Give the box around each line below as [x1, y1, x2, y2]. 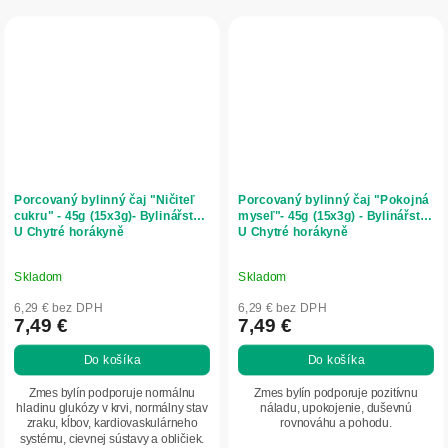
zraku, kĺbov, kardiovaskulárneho [26, 416, 198, 430]
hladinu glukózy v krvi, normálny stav [16, 401, 208, 415]
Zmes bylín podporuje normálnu [28, 385, 196, 400]
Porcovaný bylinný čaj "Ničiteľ [14, 191, 195, 207]
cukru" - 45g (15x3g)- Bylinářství [14, 208, 204, 223]
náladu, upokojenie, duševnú [260, 401, 412, 415]
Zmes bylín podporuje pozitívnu [254, 385, 418, 400]
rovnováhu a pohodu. [280, 416, 392, 430]
